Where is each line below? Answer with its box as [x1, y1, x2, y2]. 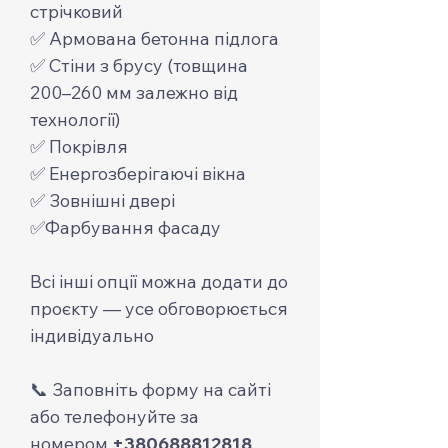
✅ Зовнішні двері [30, 189, 175, 212]
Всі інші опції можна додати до [30, 270, 288, 293]
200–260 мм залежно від [30, 81, 238, 104]
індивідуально [30, 324, 154, 347]
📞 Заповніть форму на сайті [30, 378, 271, 401]
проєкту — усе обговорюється [30, 297, 288, 320]
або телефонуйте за [30, 405, 199, 428]
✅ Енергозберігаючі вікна [30, 162, 246, 185]
